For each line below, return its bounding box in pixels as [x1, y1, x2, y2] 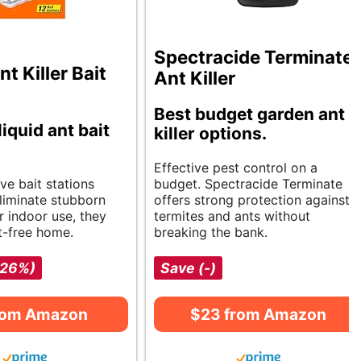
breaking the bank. [154, 224, 268, 241]
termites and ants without [154, 208, 310, 225]
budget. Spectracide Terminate [154, 176, 342, 193]
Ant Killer [154, 67, 235, 89]
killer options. [154, 123, 267, 144]
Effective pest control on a [154, 160, 317, 176]
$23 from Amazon [189, 305, 326, 325]
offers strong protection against [154, 192, 350, 209]
